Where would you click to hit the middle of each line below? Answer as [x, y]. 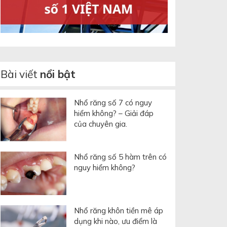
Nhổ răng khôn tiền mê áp [119, 211]
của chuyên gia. [101, 124]
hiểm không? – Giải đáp [114, 113]
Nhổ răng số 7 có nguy [113, 103]
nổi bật [58, 74]
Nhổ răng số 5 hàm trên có [120, 157]
